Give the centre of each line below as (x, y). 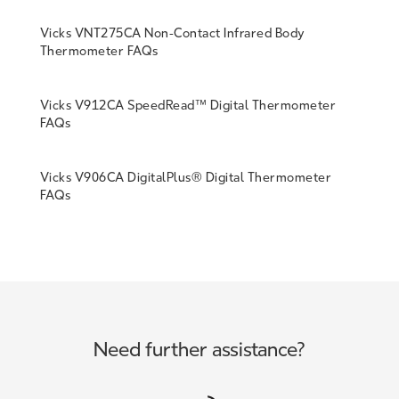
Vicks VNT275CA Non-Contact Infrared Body (172, 33)
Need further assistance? (199, 350)
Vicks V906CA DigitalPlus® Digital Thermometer (186, 177)
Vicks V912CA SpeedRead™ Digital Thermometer (188, 105)
